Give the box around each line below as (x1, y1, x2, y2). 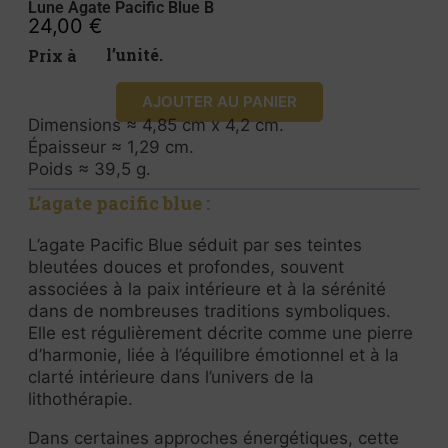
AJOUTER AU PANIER (141, 92, 297, 111)
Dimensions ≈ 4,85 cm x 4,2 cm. (28, 115, 284, 135)
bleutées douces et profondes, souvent (28, 257, 344, 277)
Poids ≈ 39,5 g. (28, 159, 151, 179)
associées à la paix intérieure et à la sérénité (28, 279, 386, 299)
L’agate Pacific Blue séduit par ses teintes (28, 235, 362, 255)
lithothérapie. (28, 389, 133, 409)
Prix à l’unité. (106, 44, 163, 65)
